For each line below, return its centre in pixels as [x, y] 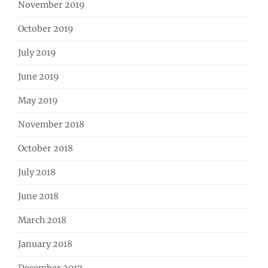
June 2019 [39, 77]
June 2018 [38, 197]
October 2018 [45, 149]
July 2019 [37, 53]
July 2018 [37, 173]
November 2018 [51, 125]
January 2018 [45, 244]
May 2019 [38, 101]
